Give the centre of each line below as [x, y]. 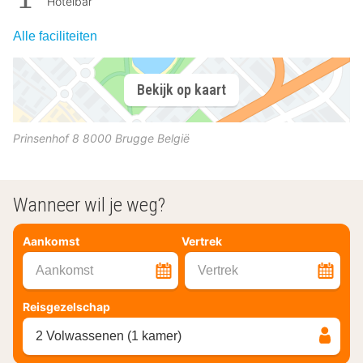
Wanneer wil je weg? [89, 205]
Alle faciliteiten [55, 36]
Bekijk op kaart [181, 90]
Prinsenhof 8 [46, 138]
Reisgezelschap [66, 306]
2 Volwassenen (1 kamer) [109, 335]
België [173, 138]
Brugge [135, 138]
